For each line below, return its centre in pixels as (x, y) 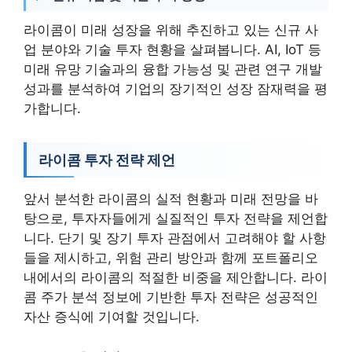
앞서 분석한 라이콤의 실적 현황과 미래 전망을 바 (171, 199)
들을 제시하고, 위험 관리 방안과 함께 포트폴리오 (171, 258)
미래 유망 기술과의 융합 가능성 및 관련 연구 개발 (173, 69)
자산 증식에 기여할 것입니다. (112, 317)
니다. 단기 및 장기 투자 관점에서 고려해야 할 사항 (175, 238)
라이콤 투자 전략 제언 (107, 160)
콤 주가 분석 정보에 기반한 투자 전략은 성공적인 (171, 297)
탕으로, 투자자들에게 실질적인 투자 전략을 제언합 (176, 218)
